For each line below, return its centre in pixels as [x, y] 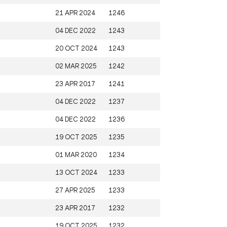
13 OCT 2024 [76, 172]
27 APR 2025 [75, 190]
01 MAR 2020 [76, 155]
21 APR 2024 [75, 13]
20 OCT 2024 [76, 48]
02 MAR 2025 [76, 66]
